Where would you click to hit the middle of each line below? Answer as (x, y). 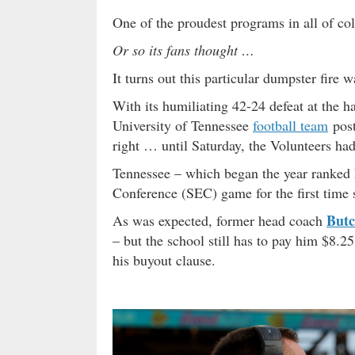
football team (290, 125)
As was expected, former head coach (219, 220)
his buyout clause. (164, 260)
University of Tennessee (183, 125)
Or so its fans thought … (183, 50)
